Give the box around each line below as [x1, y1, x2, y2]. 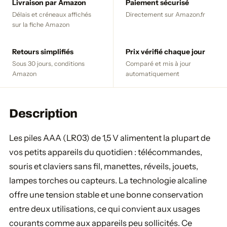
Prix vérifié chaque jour [126, 47, 205, 56]
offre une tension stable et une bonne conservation [9, 190, 203, 200]
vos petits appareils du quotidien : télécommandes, [9, 147, 202, 157]
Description [9, 107, 78, 120]
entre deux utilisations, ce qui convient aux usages [9, 204, 200, 214]
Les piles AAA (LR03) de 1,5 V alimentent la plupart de [9, 133, 210, 143]
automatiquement [126, 70, 179, 78]
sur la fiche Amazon [12, 21, 69, 28]
